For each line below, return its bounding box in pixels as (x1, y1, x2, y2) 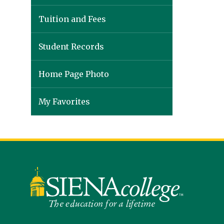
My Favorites (38, 96, 90, 106)
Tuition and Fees (38, 14, 106, 24)
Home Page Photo (38, 69, 109, 79)
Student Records (38, 41, 104, 51)
